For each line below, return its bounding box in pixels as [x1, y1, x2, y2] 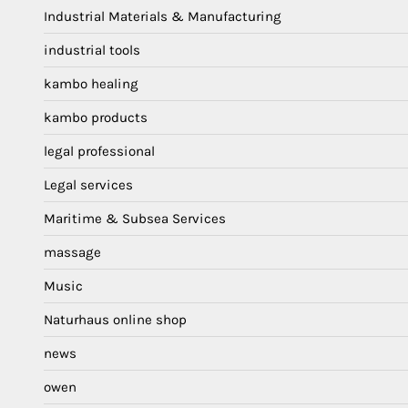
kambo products [44, 109, 148, 127]
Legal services [44, 177, 133, 194]
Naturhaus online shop [44, 311, 187, 329]
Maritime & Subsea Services [44, 210, 226, 228]
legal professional [44, 143, 155, 160]
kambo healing [44, 76, 138, 93]
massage [44, 244, 101, 261]
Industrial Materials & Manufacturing [44, 8, 281, 25]
